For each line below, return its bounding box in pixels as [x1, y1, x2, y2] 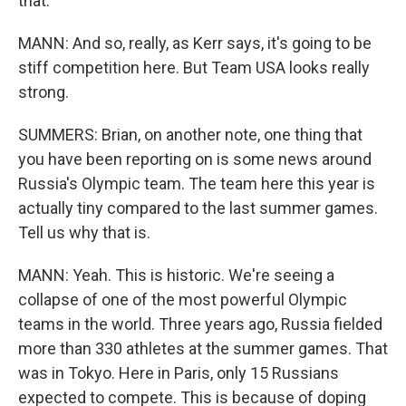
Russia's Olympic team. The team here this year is [18, 174, 375, 193]
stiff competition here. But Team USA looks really [18, 58, 370, 77]
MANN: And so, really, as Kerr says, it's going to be [18, 34, 372, 53]
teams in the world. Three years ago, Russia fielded [18, 314, 382, 333]
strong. [18, 82, 69, 101]
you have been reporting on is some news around [18, 150, 372, 169]
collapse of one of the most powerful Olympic [18, 290, 347, 309]
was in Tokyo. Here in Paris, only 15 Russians [18, 363, 339, 382]
